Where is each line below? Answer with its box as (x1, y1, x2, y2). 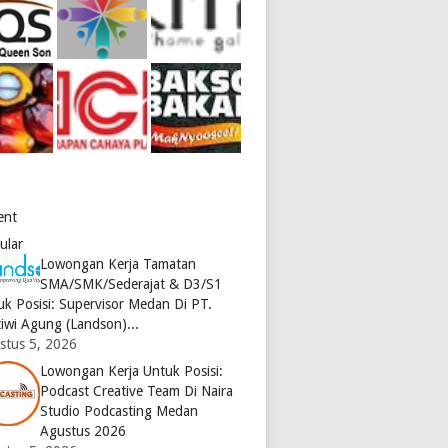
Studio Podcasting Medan (40, 402, 199, 419)
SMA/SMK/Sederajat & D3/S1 (40, 275, 223, 292)
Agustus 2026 (40, 422, 127, 439)
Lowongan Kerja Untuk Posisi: (40, 362, 224, 379)
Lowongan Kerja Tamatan (40, 255, 197, 272)
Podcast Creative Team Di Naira (40, 382, 234, 399)
